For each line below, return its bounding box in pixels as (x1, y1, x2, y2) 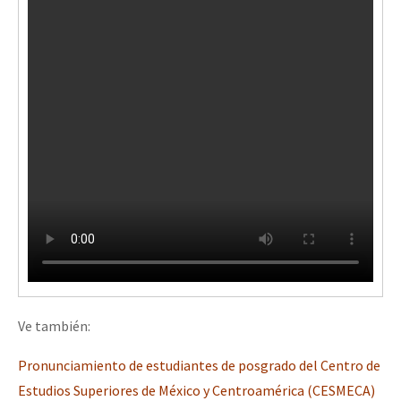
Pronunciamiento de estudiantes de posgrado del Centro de (18, 355, 380, 374)
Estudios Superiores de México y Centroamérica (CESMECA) (18, 380, 375, 399)
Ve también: (18, 316, 90, 335)
